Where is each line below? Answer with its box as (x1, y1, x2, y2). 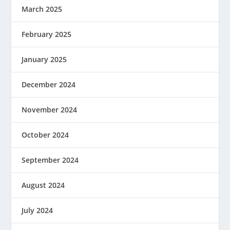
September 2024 (22, 155, 79, 165)
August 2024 (22, 180, 65, 190)
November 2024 (22, 104, 78, 114)
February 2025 (22, 29, 72, 39)
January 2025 (22, 54, 67, 64)
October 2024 (22, 129, 69, 140)
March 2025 (22, 4, 63, 14)
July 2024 (22, 205, 53, 215)
